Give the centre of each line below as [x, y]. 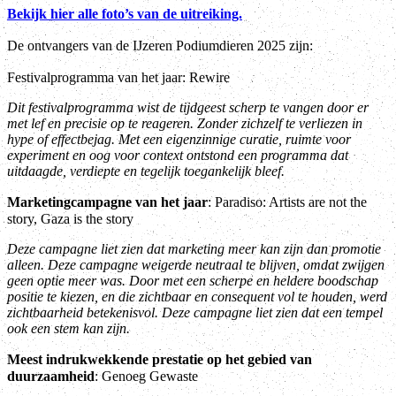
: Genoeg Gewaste [146, 377]
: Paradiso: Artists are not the [287, 202]
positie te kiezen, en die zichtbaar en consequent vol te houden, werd [197, 297]
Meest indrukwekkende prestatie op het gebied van [160, 360]
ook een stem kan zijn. [69, 329]
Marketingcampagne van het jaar [107, 202]
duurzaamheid [51, 377]
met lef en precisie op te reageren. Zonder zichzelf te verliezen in [185, 124]
